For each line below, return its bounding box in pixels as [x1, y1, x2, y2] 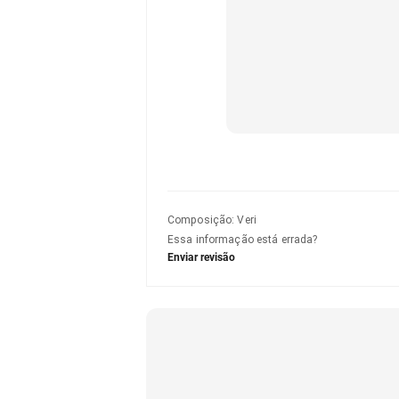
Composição [167, 214, 232, 226]
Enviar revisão [167, 251, 235, 264]
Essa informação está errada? [167, 233, 318, 246]
